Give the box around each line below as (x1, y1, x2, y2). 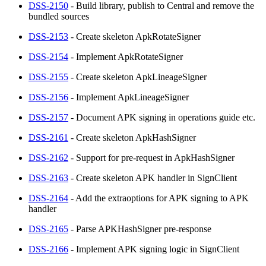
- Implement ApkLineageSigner (68, 91, 189, 102)
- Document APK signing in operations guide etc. (68, 112, 255, 122)
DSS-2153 (28, 31, 68, 42)
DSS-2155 (28, 71, 68, 82)
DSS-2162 (28, 152, 68, 163)
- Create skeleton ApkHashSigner (68, 132, 196, 142)
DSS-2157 (28, 112, 68, 122)
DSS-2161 (28, 132, 68, 142)
